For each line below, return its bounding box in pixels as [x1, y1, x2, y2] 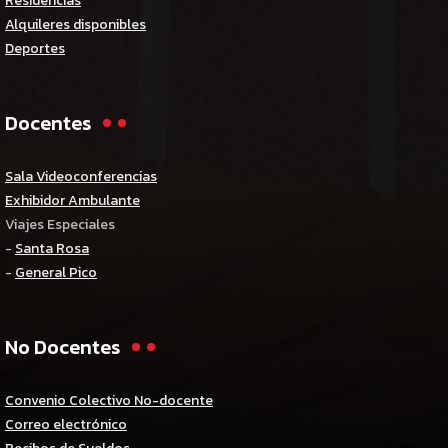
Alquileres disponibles [5, 14, 146, 36]
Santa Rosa [15, 238, 89, 260]
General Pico [15, 262, 97, 284]
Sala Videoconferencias [5, 166, 157, 188]
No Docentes [5, 332, 120, 363]
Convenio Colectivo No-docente [5, 390, 213, 412]
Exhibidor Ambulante [5, 190, 140, 212]
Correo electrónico [5, 414, 127, 436]
